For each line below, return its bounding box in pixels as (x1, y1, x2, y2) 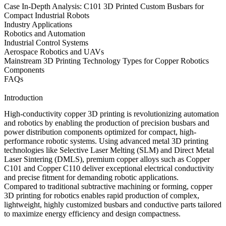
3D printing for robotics (4, 191, 79, 200)
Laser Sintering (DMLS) (4, 155, 82, 164)
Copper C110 (37, 164, 80, 173)
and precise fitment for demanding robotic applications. (4, 173, 179, 182)
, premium (82, 155, 117, 164)
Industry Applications (4, 20, 72, 29)
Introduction (4, 93, 43, 102)
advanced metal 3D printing (120, 137, 208, 146)
